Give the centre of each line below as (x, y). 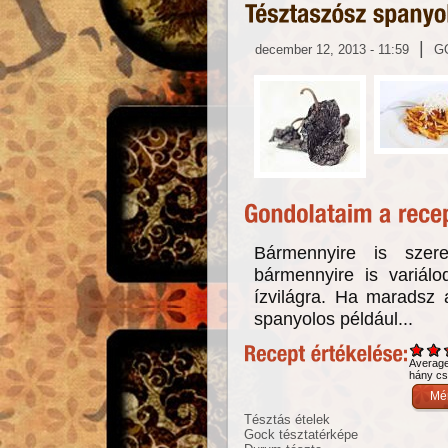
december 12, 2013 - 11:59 (332, 49)
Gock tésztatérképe (301, 434)
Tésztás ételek (287, 419)
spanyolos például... (333, 318)
